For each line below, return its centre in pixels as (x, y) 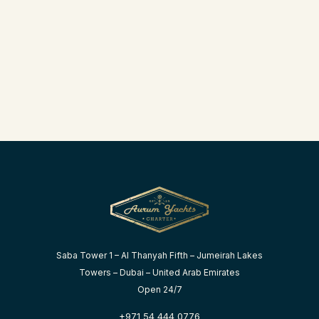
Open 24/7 (159, 290)
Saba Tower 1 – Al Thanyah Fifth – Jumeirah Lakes (159, 256)
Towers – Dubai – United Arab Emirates (159, 273)
